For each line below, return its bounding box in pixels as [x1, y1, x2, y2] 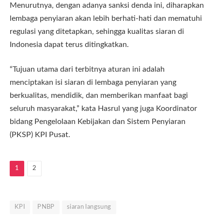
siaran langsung [66, 204, 111, 211]
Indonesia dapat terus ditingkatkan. [10, 40, 129, 48]
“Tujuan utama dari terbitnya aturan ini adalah [10, 65, 165, 74]
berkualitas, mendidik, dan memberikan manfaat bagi [10, 92, 188, 100]
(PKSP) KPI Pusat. [10, 131, 70, 139]
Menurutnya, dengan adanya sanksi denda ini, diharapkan [10, 1, 204, 9]
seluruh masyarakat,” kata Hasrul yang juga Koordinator [10, 105, 197, 113]
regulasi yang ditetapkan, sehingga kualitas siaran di [10, 27, 184, 35]
